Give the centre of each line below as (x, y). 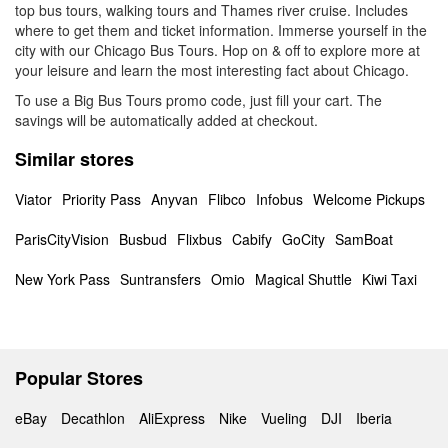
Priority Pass (101, 199)
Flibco (227, 199)
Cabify (252, 239)
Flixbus (199, 239)
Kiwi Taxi (389, 279)
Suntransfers (160, 279)
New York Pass (62, 279)
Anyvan (174, 199)
